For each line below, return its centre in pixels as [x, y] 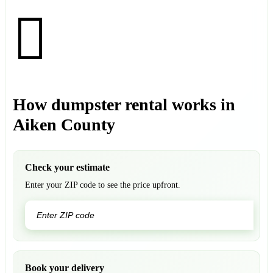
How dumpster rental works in [124, 104]
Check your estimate [67, 167]
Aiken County [64, 124]
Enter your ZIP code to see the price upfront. [103, 185]
